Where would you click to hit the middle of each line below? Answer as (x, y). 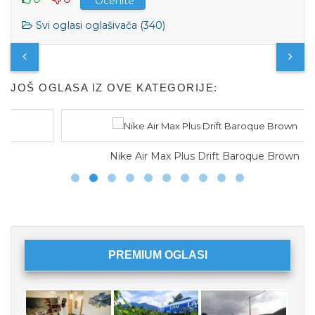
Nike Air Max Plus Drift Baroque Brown (158, 156)
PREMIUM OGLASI (157, 255)
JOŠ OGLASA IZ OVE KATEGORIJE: (114, 87)
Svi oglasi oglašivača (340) (101, 25)
